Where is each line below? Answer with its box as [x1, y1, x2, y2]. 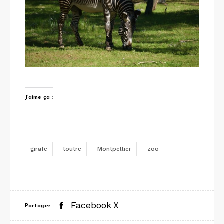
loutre [63, 145, 81, 152]
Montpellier [97, 145, 131, 152]
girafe [30, 145, 47, 152]
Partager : [25, 202, 54, 209]
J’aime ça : [25, 94, 53, 100]
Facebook [71, 200, 111, 211]
